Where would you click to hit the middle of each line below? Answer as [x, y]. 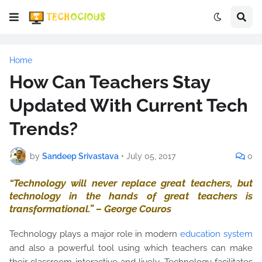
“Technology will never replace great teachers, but [131, 183]
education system [216, 234]
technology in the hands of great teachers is [131, 196]
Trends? [44, 129]
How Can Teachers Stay [110, 82]
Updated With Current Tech [129, 105]
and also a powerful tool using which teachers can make [131, 248]
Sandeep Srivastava [80, 156]
